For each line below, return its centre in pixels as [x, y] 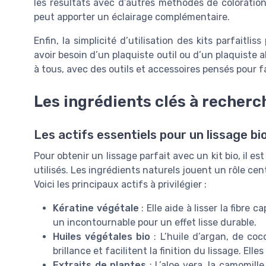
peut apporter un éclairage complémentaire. [132, 17]
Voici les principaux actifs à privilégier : [120, 184]
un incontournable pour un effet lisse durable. [155, 222]
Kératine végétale [96, 208]
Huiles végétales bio [102, 236]
